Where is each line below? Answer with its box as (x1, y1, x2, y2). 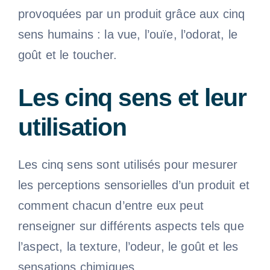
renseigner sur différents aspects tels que (17, 219, 244, 233)
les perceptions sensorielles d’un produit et (17, 178, 250, 192)
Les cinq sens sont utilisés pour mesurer (17, 157, 238, 171)
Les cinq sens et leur (17, 83, 247, 111)
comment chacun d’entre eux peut (17, 198, 204, 212)
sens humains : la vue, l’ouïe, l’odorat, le (17, 27, 237, 41)
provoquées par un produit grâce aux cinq (17, 7, 245, 20)
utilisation (17, 113, 127, 141)
